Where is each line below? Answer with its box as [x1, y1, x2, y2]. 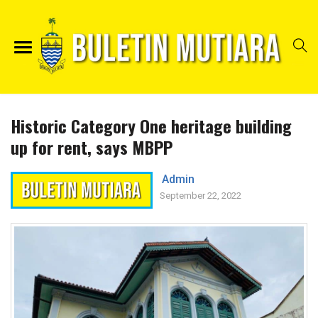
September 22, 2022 [160, 190, 241, 202]
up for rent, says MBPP [11, 134, 172, 160]
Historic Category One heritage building [11, 113, 292, 139]
